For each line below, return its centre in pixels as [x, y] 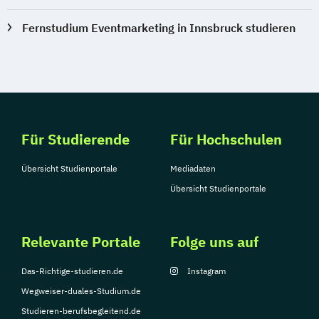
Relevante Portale [81, 242]
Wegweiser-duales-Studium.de [81, 291]
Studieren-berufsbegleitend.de [81, 311]
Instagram [206, 271]
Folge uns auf [214, 242]
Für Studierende [75, 140]
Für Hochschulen [226, 140]
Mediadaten [193, 169]
